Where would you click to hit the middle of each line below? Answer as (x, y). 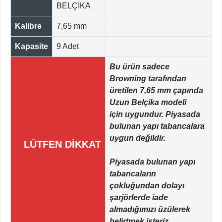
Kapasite (31, 47)
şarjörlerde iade (140, 198)
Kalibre (28, 26)
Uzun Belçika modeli (149, 103)
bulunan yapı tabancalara (157, 126)
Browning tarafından (148, 79)
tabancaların (133, 174)
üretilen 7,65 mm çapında (156, 91)
